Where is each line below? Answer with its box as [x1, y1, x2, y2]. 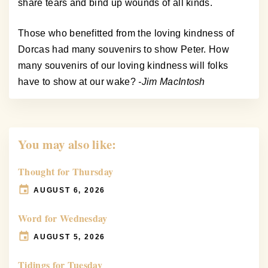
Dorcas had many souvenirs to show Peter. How [18, 44, 230, 55]
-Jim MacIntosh [138, 77, 205, 87]
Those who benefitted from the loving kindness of [18, 28, 234, 39]
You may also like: [18, 135, 117, 154]
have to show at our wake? [18, 77, 139, 87]
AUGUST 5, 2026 [33, 232, 106, 241]
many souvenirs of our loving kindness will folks [18, 60, 229, 71]
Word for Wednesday [18, 211, 108, 226]
